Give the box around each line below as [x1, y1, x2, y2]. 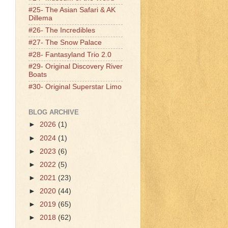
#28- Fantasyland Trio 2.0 [28, 50, 111, 59]
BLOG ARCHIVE [28, 108, 79, 116]
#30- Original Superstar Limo [28, 83, 122, 91]
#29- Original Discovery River [28, 63, 123, 71]
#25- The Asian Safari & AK [28, 6, 116, 14]
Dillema [28, 14, 52, 22]
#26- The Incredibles [28, 26, 95, 35]
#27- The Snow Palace [28, 38, 102, 46]
